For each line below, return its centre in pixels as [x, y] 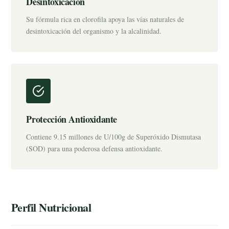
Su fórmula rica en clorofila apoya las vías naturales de [105, 19]
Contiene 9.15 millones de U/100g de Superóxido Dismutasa [114, 137]
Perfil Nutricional [51, 207]
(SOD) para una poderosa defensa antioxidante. [95, 148]
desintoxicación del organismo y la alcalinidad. [94, 31]
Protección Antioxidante [72, 119]
